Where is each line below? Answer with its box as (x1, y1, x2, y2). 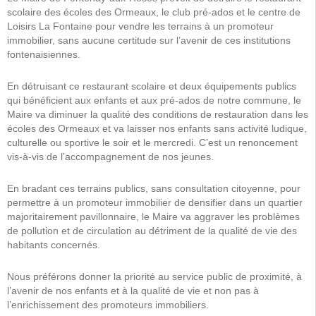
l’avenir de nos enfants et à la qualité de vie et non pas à (7, 285, 259, 296)
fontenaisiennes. (7, 49, 80, 60)
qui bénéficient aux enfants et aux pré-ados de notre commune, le (7, 95, 301, 106)
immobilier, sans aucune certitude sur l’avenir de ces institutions (7, 35, 291, 46)
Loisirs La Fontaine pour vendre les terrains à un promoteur (7, 20, 274, 32)
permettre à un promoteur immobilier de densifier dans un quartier (7, 197, 303, 208)
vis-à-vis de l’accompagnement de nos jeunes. (7, 151, 214, 162)
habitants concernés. (7, 239, 100, 250)
